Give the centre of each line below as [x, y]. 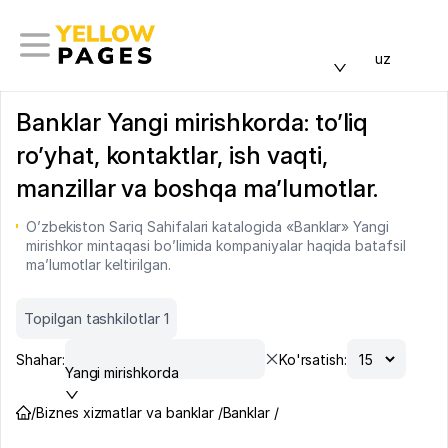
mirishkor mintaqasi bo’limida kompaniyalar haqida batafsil [215, 245]
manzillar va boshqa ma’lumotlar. [197, 188]
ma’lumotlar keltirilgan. [98, 264]
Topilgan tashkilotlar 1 [96, 318]
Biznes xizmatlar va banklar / [129, 412]
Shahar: [40, 359]
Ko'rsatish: [313, 359]
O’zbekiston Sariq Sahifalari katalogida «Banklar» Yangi [207, 226]
